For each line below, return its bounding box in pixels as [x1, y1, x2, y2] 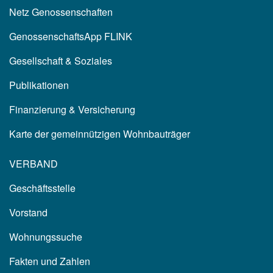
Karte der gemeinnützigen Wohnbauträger [9, 127, 190, 141]
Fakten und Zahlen [9, 254, 90, 269]
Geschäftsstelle [9, 181, 76, 196]
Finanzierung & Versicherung [9, 102, 135, 117]
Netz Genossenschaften [9, 5, 113, 19]
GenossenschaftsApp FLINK [9, 29, 132, 44]
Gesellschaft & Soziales [9, 54, 112, 68]
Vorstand [9, 205, 48, 220]
